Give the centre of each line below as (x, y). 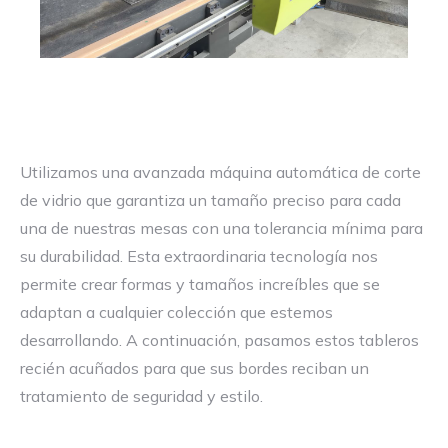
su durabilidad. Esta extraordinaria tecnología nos (199, 256)
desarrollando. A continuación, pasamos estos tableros (219, 340)
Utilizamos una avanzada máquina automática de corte (220, 172)
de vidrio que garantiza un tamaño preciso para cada (210, 200)
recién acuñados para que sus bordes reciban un (194, 368)
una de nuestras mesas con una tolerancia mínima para (221, 228)
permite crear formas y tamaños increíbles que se (200, 284)
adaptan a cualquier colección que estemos (176, 312)
